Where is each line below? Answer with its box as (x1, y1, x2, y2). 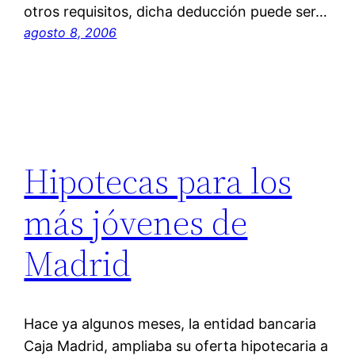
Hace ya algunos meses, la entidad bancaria (24, 315, 317, 333)
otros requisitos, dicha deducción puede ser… (24, 3, 328, 21)
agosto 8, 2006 (24, 25, 117, 41)
